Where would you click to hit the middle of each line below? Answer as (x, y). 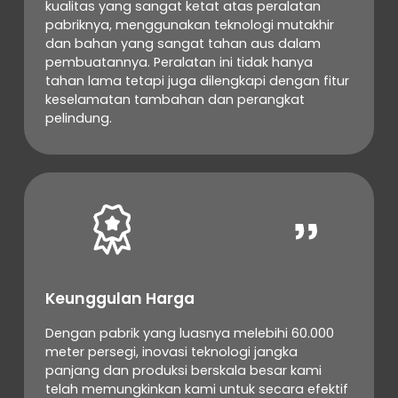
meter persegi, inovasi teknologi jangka (171, 351)
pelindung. (78, 118)
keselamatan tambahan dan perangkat (175, 99)
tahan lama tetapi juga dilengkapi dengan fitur (197, 80)
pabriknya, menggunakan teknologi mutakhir (189, 24)
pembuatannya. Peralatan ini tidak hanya (179, 62)
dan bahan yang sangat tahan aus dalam (183, 43)
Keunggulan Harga (119, 299)
